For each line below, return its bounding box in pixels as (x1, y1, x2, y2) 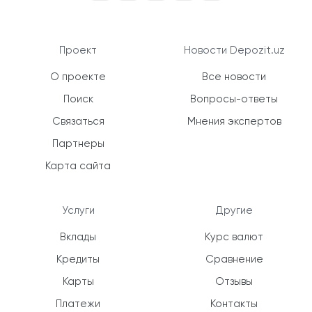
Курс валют (205, 231, 263, 242)
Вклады (60, 231, 96, 242)
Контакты (210, 298, 258, 309)
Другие (215, 205, 253, 216)
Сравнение (205, 253, 263, 265)
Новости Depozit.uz (183, 45, 285, 56)
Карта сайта (45, 160, 111, 171)
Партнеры (52, 138, 104, 149)
